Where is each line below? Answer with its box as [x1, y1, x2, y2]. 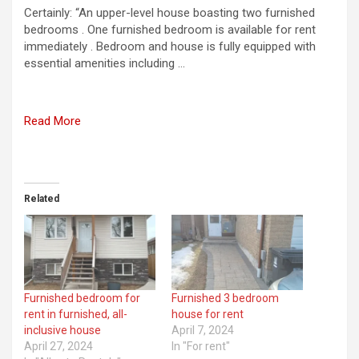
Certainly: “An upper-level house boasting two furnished [24, 5, 315, 20]
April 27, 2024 [24, 339, 93, 353]
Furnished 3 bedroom [171, 291, 279, 305]
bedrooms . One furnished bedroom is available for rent [24, 22, 316, 37]
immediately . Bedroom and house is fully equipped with [24, 38, 316, 54]
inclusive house [24, 323, 101, 337]
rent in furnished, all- [24, 307, 127, 321]
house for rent [171, 307, 244, 321]
